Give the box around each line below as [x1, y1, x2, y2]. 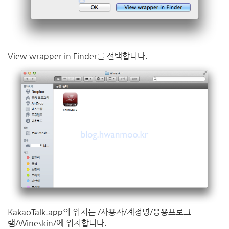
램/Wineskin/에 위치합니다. [8, 218, 107, 228]
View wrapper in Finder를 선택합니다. [8, 51, 148, 61]
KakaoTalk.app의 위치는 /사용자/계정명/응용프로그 [8, 207, 191, 217]
